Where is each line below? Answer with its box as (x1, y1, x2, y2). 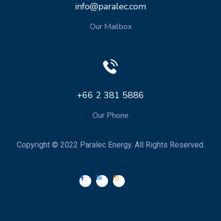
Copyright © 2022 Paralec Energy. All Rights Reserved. (16, 140, 205, 150)
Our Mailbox (89, 21, 132, 32)
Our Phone (92, 110, 129, 121)
